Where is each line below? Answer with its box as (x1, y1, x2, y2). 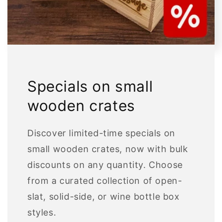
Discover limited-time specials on (27, 127, 175, 138)
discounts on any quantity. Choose (27, 159, 183, 170)
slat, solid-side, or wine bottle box (27, 191, 180, 202)
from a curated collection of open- (27, 175, 182, 186)
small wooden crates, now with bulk (27, 143, 188, 154)
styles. (27, 207, 56, 218)
